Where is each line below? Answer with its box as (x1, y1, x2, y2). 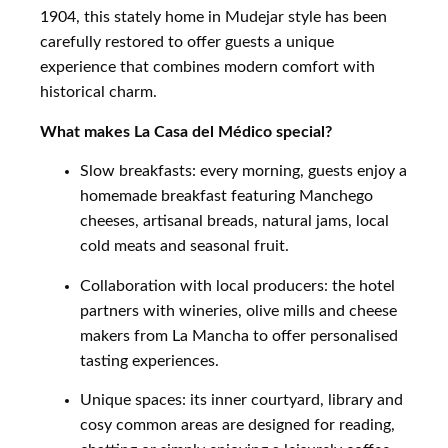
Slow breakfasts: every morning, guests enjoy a (80, 163, 407, 180)
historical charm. (40, 84, 157, 101)
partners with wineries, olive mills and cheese (80, 302, 397, 319)
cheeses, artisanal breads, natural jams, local (80, 213, 389, 230)
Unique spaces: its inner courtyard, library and (80, 392, 403, 409)
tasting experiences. (80, 352, 219, 369)
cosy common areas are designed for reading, (80, 417, 395, 434)
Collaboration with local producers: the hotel (80, 277, 395, 294)
